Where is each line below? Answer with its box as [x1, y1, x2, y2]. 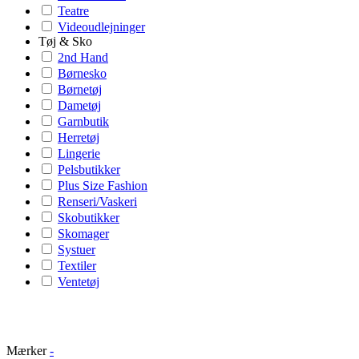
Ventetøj [58, 275, 99, 288]
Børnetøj [58, 83, 102, 96]
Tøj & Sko [38, 34, 92, 48]
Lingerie [58, 147, 100, 160]
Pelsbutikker [58, 163, 120, 176]
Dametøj [58, 99, 101, 112]
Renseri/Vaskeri [58, 195, 137, 208]
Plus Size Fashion [58, 179, 147, 192]
